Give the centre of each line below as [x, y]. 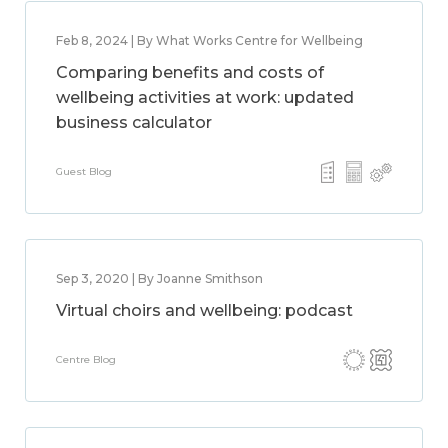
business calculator [134, 122]
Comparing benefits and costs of [190, 72]
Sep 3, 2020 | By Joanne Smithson [159, 278]
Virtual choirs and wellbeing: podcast [204, 310]
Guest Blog [84, 171]
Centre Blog [86, 359]
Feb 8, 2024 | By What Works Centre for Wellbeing [209, 40]
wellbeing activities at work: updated [205, 97]
